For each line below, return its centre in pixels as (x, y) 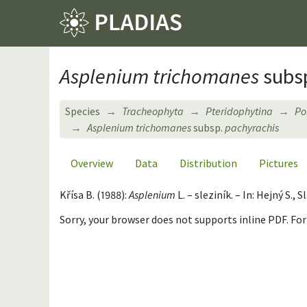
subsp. (208, 127)
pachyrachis (251, 127)
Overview (92, 163)
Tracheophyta (153, 111)
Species (83, 111)
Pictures (279, 163)
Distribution (208, 163)
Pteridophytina (239, 111)
